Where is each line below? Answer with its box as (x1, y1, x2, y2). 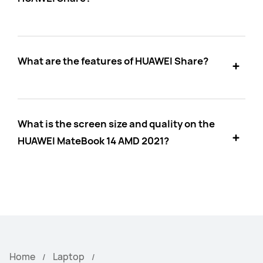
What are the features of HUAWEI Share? (17, 54, 208, 68)
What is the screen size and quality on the (17, 117, 215, 130)
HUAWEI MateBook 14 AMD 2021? (17, 134, 169, 147)
